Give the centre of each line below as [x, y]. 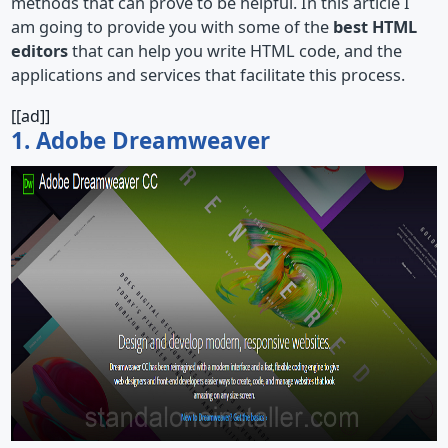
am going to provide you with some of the [172, 27]
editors [39, 51]
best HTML [375, 27]
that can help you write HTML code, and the [235, 51]
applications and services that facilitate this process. [208, 75]
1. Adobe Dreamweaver [140, 140]
